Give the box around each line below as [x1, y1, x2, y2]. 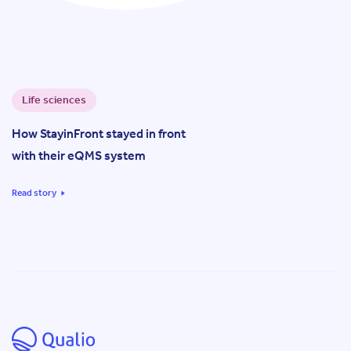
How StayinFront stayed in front [12, 125, 186, 141]
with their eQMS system [12, 147, 146, 163]
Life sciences [22, 92, 86, 107]
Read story [12, 186, 56, 198]
